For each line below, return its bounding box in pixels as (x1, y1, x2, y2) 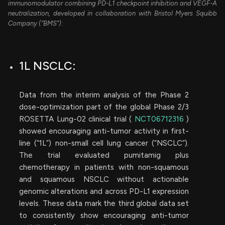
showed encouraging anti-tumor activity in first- (19, 126, 189, 136)
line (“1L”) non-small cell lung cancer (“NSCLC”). (19, 138, 189, 148)
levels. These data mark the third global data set (19, 198, 189, 208)
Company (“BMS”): (8, 19, 63, 27)
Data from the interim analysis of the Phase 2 (19, 90, 189, 99)
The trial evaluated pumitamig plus (19, 150, 189, 160)
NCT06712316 (134, 114, 186, 124)
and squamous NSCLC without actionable (19, 174, 189, 184)
